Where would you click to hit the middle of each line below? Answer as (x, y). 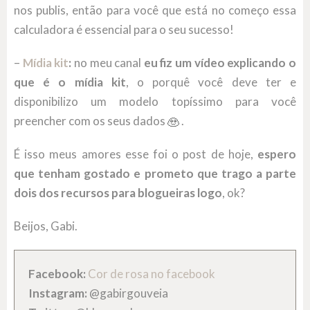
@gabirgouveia (128, 293)
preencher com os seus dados (91, 121)
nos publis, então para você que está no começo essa (155, 10)
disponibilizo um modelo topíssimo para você (155, 102)
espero (277, 154)
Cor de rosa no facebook (152, 274)
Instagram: (58, 293)
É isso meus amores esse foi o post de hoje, (136, 154)
